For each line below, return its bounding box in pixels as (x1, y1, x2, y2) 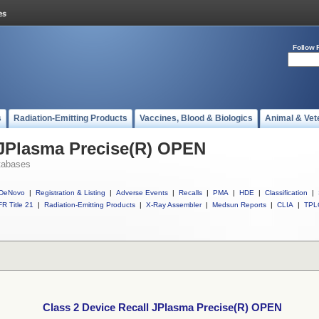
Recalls (179, 189, 202, 197)
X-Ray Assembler (146, 201, 202, 209)
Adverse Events (116, 189, 168, 197)
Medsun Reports (212, 201, 266, 209)
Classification (265, 189, 308, 197)
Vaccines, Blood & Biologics (140, 113, 253, 123)
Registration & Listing (36, 189, 105, 197)
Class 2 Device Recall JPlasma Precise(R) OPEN (43, 302, 282, 313)
